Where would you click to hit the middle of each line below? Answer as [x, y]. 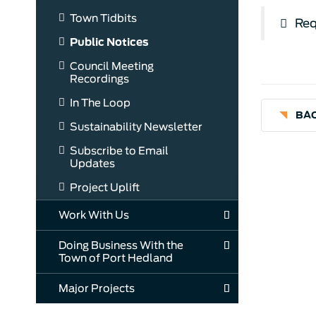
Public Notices [109, 42]
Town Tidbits [103, 18]
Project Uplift [105, 188]
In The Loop [100, 103]
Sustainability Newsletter [136, 127]
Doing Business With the [121, 245]
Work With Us [94, 215]
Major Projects [97, 288]
